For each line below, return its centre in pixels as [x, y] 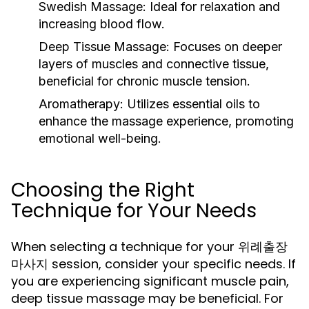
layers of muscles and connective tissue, [154, 64]
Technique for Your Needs [134, 211]
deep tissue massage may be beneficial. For [147, 298]
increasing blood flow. [102, 24]
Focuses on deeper [226, 47]
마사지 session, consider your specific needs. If [153, 264]
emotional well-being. [100, 138]
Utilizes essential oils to [192, 104]
